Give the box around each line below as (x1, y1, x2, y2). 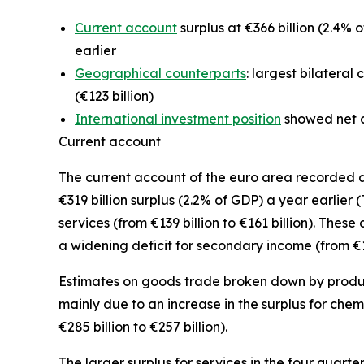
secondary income (197, 236, 312, 253)
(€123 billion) (75, 87, 154, 104)
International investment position (75, 110, 281, 127)
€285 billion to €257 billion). (58, 318, 227, 335)
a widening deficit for (58, 236, 197, 253)
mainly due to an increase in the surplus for (58, 295, 330, 312)
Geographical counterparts (75, 64, 246, 81)
